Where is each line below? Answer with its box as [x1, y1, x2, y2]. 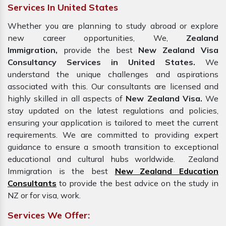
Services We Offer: [8, 209, 90, 221]
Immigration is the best [8, 166, 115, 177]
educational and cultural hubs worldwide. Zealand [8, 154, 218, 164]
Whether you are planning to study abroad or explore [8, 21, 218, 31]
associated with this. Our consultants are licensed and [8, 81, 218, 92]
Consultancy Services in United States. [8, 57, 195, 68]
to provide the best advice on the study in [56, 178, 218, 189]
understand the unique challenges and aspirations [8, 69, 218, 80]
